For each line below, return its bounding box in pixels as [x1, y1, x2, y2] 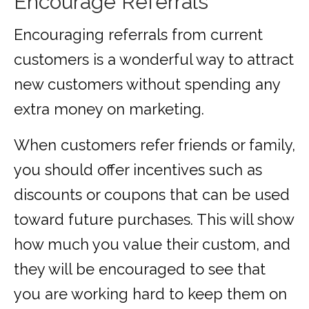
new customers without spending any [14, 75, 280, 94]
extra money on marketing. [14, 100, 204, 119]
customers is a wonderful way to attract [14, 50, 294, 69]
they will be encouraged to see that [14, 260, 266, 279]
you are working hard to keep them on [14, 285, 287, 303]
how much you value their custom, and [14, 235, 290, 254]
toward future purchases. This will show [14, 210, 294, 229]
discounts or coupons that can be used [14, 186, 290, 204]
